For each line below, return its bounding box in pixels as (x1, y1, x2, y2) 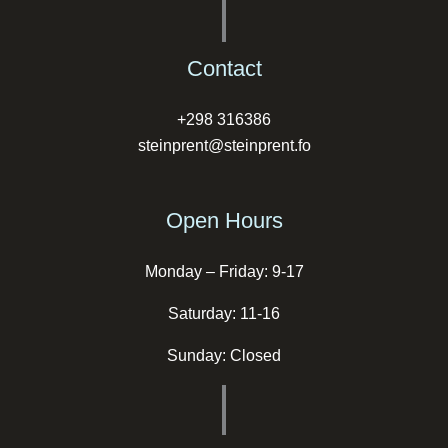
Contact (186, 56, 262, 82)
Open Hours (165, 208, 283, 234)
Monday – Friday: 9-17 (144, 263, 304, 281)
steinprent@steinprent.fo (137, 137, 311, 155)
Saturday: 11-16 (168, 305, 280, 323)
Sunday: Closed (167, 347, 281, 365)
